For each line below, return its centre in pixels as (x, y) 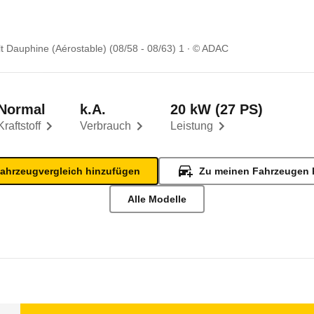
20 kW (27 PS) (217, 109)
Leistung (192, 126)
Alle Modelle (157, 199)
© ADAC (211, 48)
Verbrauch (105, 126)
